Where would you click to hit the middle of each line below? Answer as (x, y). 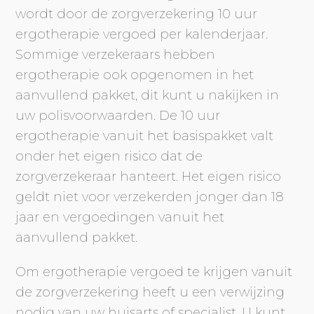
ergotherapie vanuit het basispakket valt (145, 136)
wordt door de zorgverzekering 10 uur (137, 14)
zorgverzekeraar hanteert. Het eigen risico (149, 176)
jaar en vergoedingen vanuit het (120, 217)
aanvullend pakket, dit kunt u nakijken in (148, 95)
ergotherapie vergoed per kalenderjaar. (142, 34)
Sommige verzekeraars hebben (116, 54)
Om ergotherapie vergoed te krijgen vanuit (154, 272)
